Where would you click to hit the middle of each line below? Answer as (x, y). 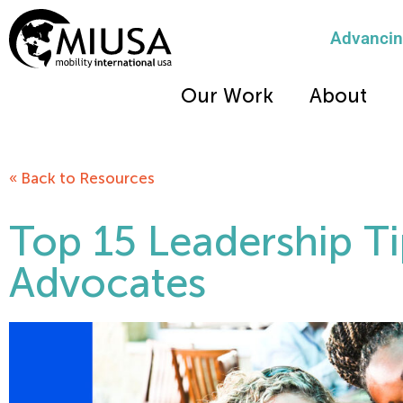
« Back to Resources (82, 179)
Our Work (228, 96)
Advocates (107, 282)
